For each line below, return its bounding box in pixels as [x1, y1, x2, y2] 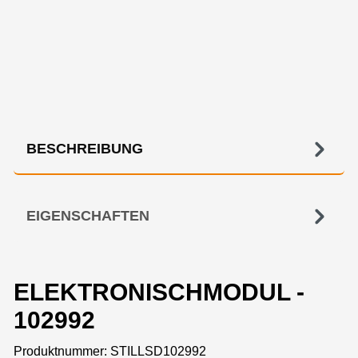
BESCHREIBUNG [26, 141, 143, 157]
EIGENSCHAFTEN [26, 208, 149, 225]
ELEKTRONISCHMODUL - [14, 279, 304, 306]
